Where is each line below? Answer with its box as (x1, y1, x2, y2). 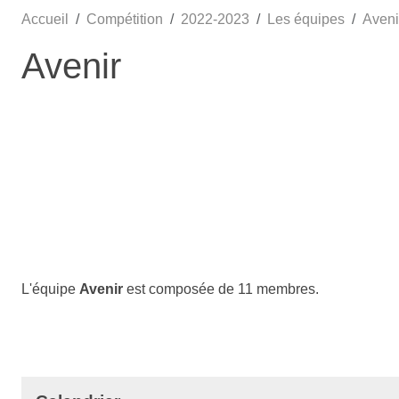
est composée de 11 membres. (123, 281, 319, 297)
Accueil (21, 11, 69, 27)
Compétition (86, 11, 163, 27)
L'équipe (21, 281, 79, 297)
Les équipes (267, 11, 345, 27)
